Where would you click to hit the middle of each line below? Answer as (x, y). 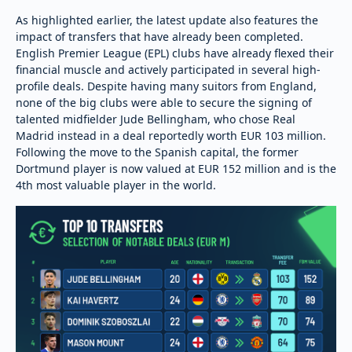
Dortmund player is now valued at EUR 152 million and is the (176, 168)
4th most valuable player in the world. (116, 185)
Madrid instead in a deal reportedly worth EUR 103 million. (171, 135)
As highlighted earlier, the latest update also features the (167, 20)
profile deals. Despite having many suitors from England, (166, 86)
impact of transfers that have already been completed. (159, 36)
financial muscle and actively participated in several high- (168, 69)
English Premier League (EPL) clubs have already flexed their (175, 53)
